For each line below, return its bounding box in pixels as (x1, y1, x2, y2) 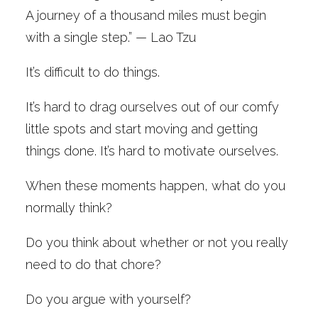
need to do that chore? (26, 257, 161, 272)
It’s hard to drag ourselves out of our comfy (26, 99, 279, 114)
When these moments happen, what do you (26, 178, 285, 193)
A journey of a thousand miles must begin (26, 8, 266, 23)
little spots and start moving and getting (26, 121, 258, 136)
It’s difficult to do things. (26, 65, 163, 79)
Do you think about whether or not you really (26, 235, 288, 250)
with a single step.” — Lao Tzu (26, 30, 196, 45)
